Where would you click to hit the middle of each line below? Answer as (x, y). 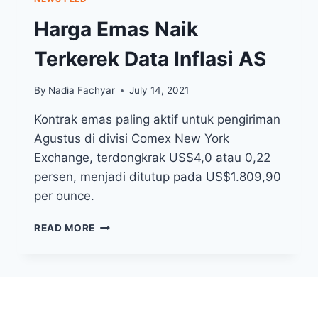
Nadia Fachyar (82, 91)
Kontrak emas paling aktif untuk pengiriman (157, 120)
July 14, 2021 (159, 91)
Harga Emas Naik (116, 29)
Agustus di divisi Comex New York (132, 139)
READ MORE (65, 228)
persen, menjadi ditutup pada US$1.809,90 (158, 177)
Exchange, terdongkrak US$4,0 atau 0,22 (152, 158)
